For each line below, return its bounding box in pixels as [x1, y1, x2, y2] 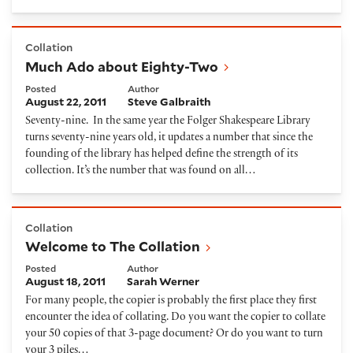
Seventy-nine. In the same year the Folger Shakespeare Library [25, 115, 310, 128]
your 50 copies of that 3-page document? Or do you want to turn [25, 329, 323, 341]
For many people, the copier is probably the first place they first [25, 295, 317, 308]
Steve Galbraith [128, 94, 211, 109]
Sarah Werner [127, 274, 200, 289]
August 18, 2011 [25, 274, 106, 289]
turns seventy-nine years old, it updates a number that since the [25, 132, 313, 144]
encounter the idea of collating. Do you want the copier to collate [25, 312, 325, 325]
